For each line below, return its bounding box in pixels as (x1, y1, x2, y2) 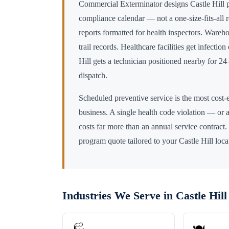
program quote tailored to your (79, 136, 179, 146)
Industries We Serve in (62, 189, 176, 202)
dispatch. (79, 71, 107, 80)
